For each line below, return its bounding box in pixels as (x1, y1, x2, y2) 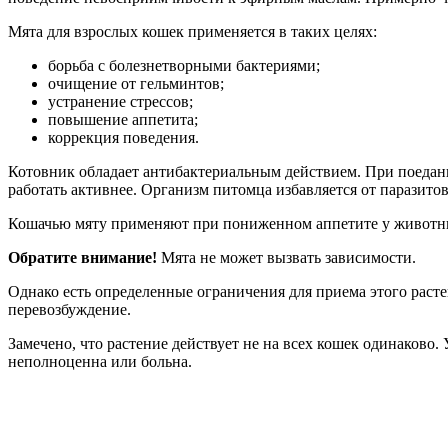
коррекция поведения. (48, 129, 199, 147)
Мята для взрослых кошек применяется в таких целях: (8, 23, 377, 41)
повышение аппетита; (48, 111, 198, 129)
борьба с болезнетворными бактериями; (48, 57, 320, 75)
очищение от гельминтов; (48, 75, 224, 93)
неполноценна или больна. (8, 353, 192, 371)
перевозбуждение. (8, 301, 131, 319)
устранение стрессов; (48, 93, 193, 111)
